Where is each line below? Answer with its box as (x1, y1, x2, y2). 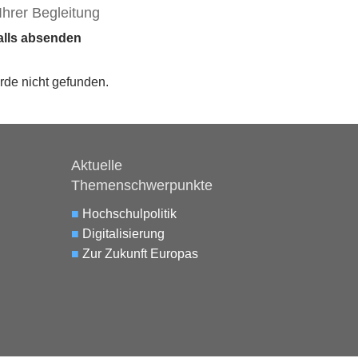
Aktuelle (71, 157, 123, 174)
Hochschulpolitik (82, 207, 177, 221)
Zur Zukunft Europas (82, 247, 199, 261)
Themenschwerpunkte (71, 177, 213, 194)
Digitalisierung (82, 227, 165, 241)
